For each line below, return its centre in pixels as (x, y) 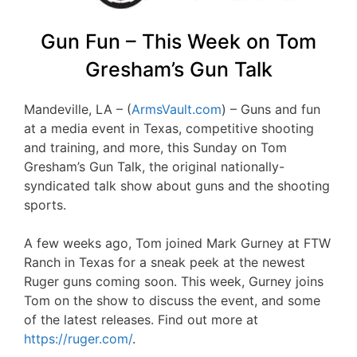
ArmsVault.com (177, 109)
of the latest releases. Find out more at (141, 320)
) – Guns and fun (271, 109)
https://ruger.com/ (78, 339)
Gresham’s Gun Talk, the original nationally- (154, 167)
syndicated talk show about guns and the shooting (177, 186)
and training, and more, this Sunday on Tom (155, 147)
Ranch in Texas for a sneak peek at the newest (165, 262)
